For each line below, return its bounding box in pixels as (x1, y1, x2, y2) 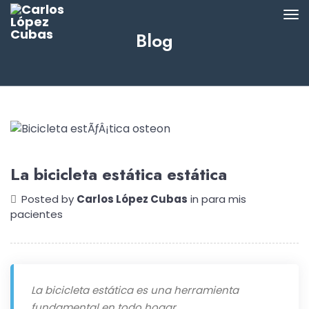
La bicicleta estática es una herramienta (31, 283, 239, 297)
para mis (201, 192, 246, 206)
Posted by (21, 192, 77, 206)
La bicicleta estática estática (10, 162, 227, 186)
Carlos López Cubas (77, 192, 188, 206)
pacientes (10, 207, 63, 221)
